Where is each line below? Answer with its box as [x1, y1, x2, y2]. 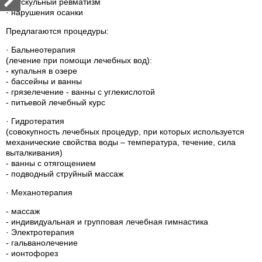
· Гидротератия [6, 116, 64, 126]
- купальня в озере [6, 66, 77, 75]
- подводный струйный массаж [6, 169, 123, 178]
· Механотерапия [6, 188, 73, 197]
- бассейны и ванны [6, 77, 82, 86]
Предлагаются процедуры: [6, 26, 109, 36]
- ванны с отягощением [6, 158, 96, 168]
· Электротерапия [6, 227, 74, 237]
